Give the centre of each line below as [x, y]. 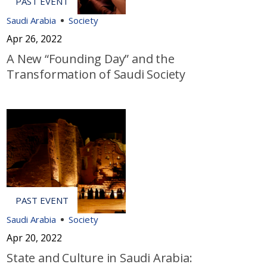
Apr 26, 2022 [35, 39]
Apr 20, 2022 [35, 238]
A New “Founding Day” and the [91, 59]
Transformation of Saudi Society [97, 74]
